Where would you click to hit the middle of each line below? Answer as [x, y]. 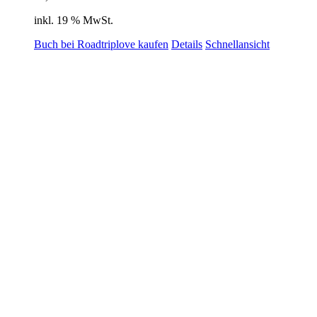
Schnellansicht [237, 45]
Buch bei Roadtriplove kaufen [101, 45]
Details [187, 45]
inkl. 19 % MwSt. [74, 21]
